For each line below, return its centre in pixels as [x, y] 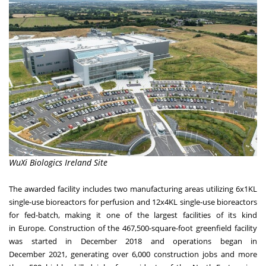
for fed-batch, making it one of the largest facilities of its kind [133, 215]
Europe [31, 228]
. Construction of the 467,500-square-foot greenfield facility [151, 228]
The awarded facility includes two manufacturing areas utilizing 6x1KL [133, 189]
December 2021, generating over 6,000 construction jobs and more [133, 254]
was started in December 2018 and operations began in [133, 241]
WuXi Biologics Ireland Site [58, 162]
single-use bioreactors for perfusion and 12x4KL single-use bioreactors [133, 202]
